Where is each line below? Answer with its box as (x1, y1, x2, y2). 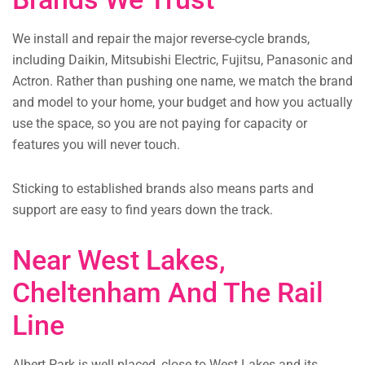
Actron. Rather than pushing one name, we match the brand (12, 73, 353, 90)
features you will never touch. (12, 137, 180, 153)
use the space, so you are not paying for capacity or (12, 116, 307, 132)
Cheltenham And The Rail (12, 276, 323, 310)
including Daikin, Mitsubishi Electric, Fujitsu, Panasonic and (12, 52, 353, 68)
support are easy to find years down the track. (12, 202, 273, 218)
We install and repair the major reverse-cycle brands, (12, 31, 310, 47)
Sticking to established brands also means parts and (12, 181, 314, 197)
